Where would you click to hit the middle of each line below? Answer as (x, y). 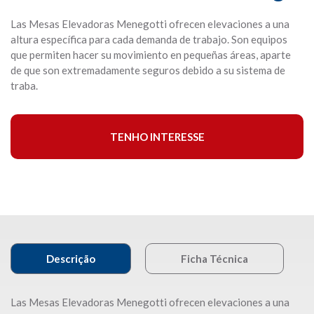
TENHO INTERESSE (157, 137)
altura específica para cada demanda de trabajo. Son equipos (149, 39)
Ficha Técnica (214, 259)
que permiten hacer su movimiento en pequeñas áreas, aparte (151, 55)
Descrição (71, 259)
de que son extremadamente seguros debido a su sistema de (148, 70)
